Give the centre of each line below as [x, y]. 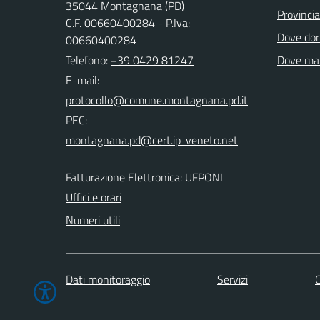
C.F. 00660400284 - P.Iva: [128, 23]
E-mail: [82, 80]
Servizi [232, 279]
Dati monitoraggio [108, 279]
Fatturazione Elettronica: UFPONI [144, 177]
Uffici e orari [94, 197]
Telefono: [88, 60]
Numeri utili [93, 220]
